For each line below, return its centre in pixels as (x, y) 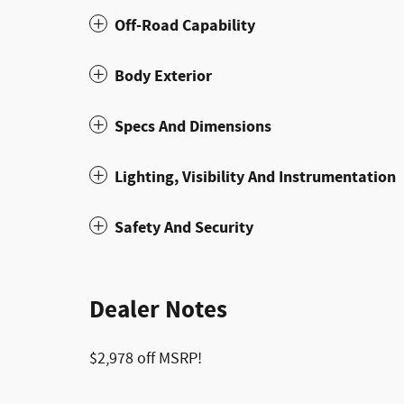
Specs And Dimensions (193, 127)
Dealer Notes (158, 310)
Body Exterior (163, 76)
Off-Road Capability (185, 26)
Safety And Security (184, 228)
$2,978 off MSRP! (146, 359)
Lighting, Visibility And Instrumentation (255, 177)
